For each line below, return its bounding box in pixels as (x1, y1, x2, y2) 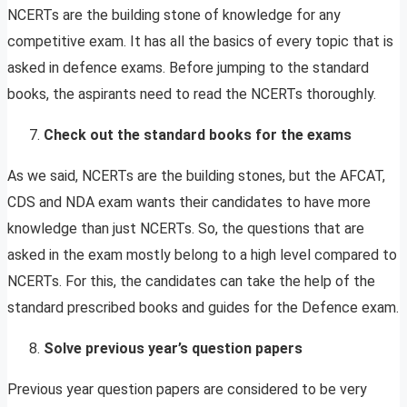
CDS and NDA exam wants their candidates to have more (7, 194, 371, 212)
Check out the (44, 126, 144, 144)
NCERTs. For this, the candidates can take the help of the (7, 273, 375, 291)
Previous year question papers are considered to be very (7, 381, 367, 399)
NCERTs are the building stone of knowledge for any (7, 6, 341, 25)
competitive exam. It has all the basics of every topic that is (7, 33, 393, 51)
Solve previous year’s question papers (44, 340, 303, 358)
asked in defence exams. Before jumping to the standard (7, 59, 369, 77)
